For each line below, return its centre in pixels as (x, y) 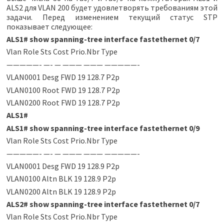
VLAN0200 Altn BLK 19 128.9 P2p (61, 191)
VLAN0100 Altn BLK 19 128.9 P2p (61, 179)
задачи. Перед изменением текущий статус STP (112, 17)
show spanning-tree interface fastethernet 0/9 (113, 128)
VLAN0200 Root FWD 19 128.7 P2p (63, 102)
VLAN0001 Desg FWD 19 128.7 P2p (63, 77)
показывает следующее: (49, 26)
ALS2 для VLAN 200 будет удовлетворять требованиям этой (112, 7)
